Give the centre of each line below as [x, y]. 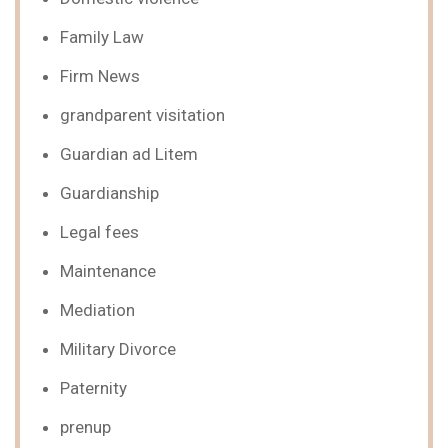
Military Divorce [118, 349]
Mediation [97, 310]
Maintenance [108, 271]
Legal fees [99, 232]
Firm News [100, 76]
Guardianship [109, 193]
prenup [85, 427]
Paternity [93, 388]
